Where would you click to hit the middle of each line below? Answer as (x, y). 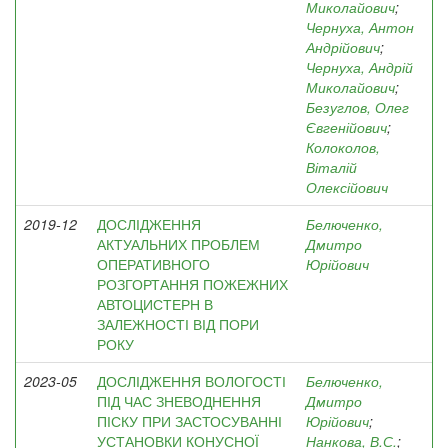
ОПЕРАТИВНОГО (153, 264)
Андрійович (343, 47)
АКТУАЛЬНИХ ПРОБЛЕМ (178, 244)
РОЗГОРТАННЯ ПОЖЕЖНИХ (192, 284)
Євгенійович (346, 127)
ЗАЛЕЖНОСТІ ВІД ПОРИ (178, 324)
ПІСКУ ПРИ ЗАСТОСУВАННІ (189, 421)
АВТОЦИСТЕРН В (155, 304)
